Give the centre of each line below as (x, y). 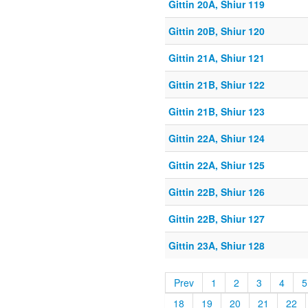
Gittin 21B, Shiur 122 (217, 85)
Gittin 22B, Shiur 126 (217, 192)
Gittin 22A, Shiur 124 (217, 139)
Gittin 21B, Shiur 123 (217, 112)
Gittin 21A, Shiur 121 (217, 58)
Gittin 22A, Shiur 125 (217, 165)
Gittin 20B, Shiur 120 (217, 31)
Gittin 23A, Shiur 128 (217, 246)
